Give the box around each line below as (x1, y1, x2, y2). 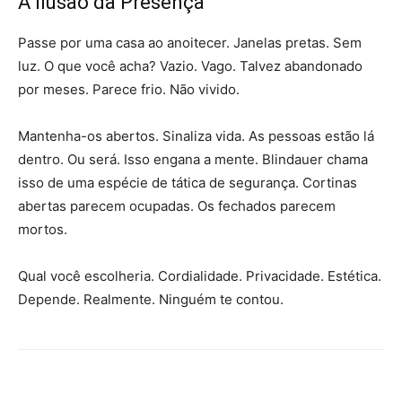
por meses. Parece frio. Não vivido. (18, 81, 240, 99)
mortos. (18, 221, 67, 239)
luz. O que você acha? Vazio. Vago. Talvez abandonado (18, 57, 363, 75)
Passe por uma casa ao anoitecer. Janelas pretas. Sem (18, 34, 362, 52)
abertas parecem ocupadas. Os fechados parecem (18, 197, 336, 215)
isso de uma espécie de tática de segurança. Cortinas (18, 174, 357, 192)
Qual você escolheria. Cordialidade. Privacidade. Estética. (18, 267, 381, 285)
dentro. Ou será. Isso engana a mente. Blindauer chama (18, 151, 368, 169)
